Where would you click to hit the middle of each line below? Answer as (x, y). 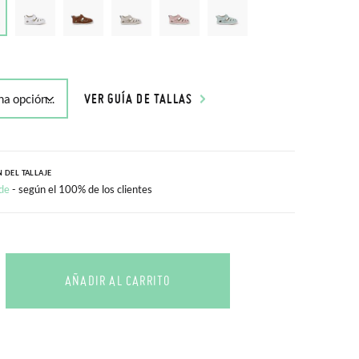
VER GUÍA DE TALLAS (138, 98)
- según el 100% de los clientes (82, 189)
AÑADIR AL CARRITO (117, 280)
